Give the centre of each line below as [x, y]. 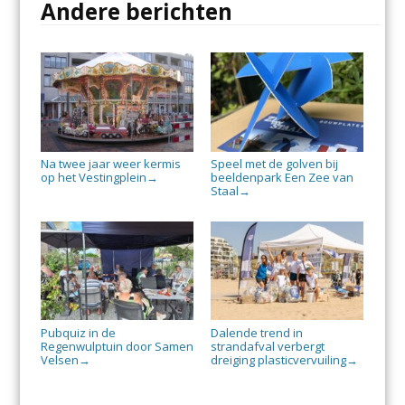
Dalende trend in [256, 332]
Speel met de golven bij [274, 163]
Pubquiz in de [78, 332]
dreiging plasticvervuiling [278, 359]
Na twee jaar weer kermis [110, 163]
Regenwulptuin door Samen [117, 346]
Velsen [59, 359]
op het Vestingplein [93, 177]
